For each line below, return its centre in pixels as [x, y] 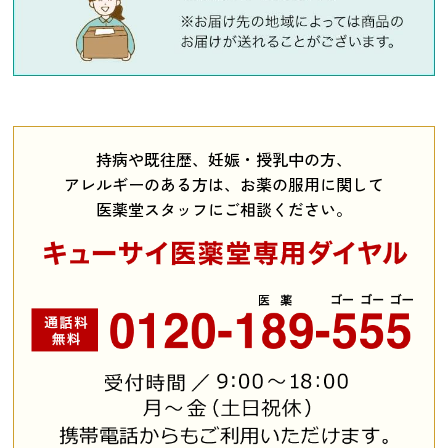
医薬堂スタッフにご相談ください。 [224, 209]
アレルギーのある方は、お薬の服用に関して [224, 184]
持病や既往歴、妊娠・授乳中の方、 [224, 159]
